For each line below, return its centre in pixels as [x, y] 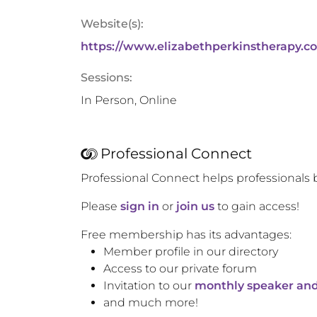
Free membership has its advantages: [186, 235]
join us [195, 206]
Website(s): [112, 24]
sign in [140, 206]
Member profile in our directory [191, 252]
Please [100, 206]
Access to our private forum [180, 269]
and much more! [151, 302]
